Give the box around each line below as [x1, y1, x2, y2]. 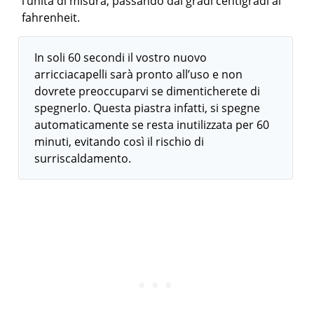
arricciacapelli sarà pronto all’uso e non [34, 66, 243, 82]
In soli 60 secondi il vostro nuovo [34, 49, 207, 65]
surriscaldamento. [34, 150, 132, 166]
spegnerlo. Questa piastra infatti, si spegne [34, 100, 261, 116]
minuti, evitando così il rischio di [34, 133, 205, 149]
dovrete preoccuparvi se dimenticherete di [34, 83, 261, 99]
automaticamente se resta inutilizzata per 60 [34, 116, 270, 132]
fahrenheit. [22, 9, 81, 25]
